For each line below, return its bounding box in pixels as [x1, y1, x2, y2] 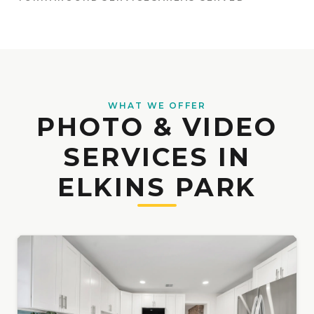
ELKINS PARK [57, 171, 257, 203]
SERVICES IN [63, 141, 251, 172]
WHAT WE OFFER [107, 100, 207, 111]
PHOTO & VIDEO [36, 111, 278, 142]
